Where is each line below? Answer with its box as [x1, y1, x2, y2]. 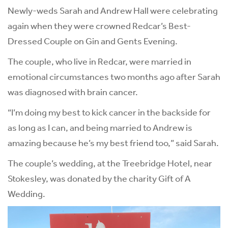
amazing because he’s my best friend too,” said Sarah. [8, 137, 219, 149]
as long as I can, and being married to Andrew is [8, 122, 192, 133]
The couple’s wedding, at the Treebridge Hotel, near [8, 157, 212, 169]
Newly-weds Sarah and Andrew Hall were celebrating [8, 5, 218, 16]
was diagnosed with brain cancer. [8, 86, 138, 98]
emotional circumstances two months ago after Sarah [8, 71, 220, 82]
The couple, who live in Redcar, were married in [8, 55, 191, 67]
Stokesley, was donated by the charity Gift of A [8, 173, 191, 184]
